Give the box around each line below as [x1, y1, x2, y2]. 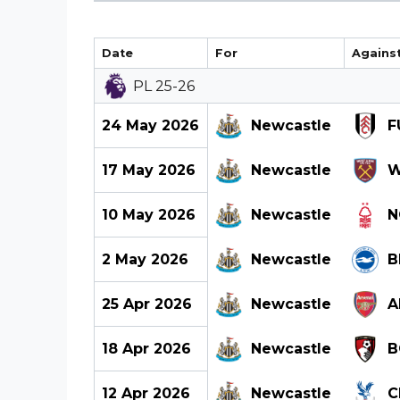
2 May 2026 [101, 250, 188, 268]
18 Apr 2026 [101, 339, 191, 357]
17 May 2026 [101, 161, 196, 179]
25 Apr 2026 [101, 295, 192, 312]
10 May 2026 [101, 205, 196, 223]
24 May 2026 [101, 116, 199, 134]
